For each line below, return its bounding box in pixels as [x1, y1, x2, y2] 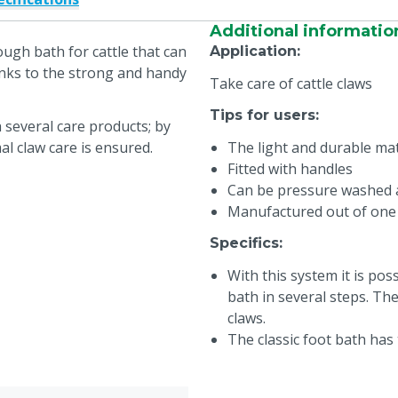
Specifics [210, 235, 279, 251]
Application [210, 43, 297, 60]
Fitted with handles [227, 159, 353, 179]
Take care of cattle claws [210, 74, 372, 93]
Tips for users [210, 107, 315, 123]
